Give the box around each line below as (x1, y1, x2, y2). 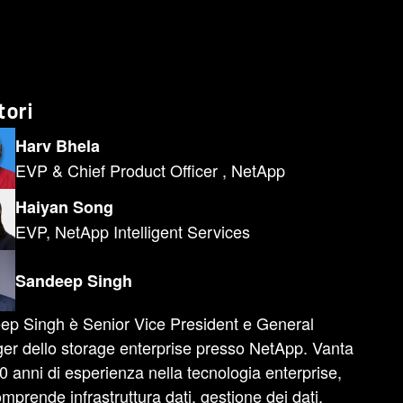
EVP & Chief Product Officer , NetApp (15, 158, 285, 182)
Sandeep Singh (15, 268, 132, 292)
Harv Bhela (15, 134, 100, 157)
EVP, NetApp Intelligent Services (15, 219, 250, 243)
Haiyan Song (15, 195, 113, 219)
